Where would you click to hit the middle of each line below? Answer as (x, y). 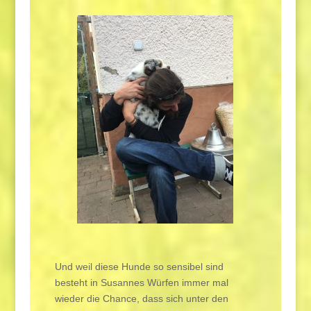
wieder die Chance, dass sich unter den (141, 298)
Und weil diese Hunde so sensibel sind (139, 266)
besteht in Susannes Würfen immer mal (141, 282)
